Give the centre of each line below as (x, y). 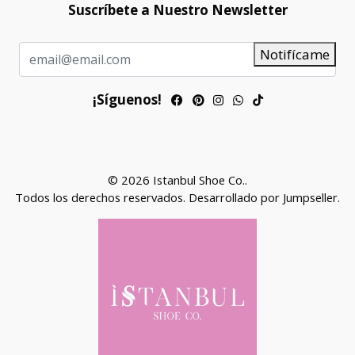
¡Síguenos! (127, 99)
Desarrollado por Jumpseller (263, 197)
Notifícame (295, 54)
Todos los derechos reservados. (102, 197)
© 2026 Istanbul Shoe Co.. (177, 180)
